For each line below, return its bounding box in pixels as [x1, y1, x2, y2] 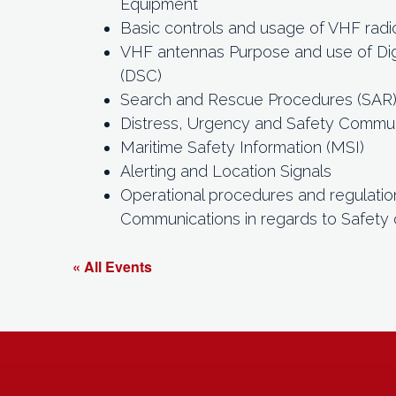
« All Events [72, 255, 152, 277]
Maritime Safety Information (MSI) [120, 137, 364, 156]
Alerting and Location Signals [120, 161, 331, 180]
